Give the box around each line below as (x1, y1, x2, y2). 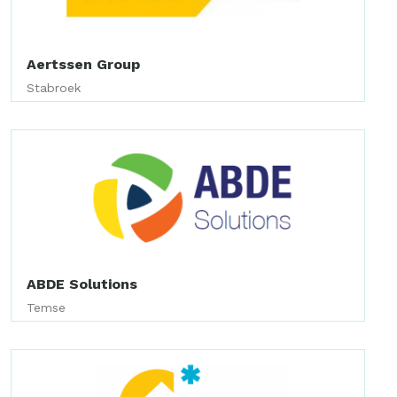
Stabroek (27, 81, 81, 95)
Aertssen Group (27, 56, 140, 73)
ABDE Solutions (27, 275, 137, 292)
